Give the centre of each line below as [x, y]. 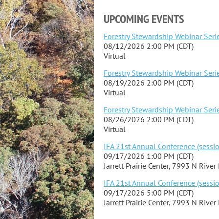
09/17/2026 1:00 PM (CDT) [149, 156]
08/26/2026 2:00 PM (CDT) [149, 119]
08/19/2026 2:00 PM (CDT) [149, 83]
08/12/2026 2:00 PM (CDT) [149, 46]
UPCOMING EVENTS [144, 19]
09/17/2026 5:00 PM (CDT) [149, 193]
